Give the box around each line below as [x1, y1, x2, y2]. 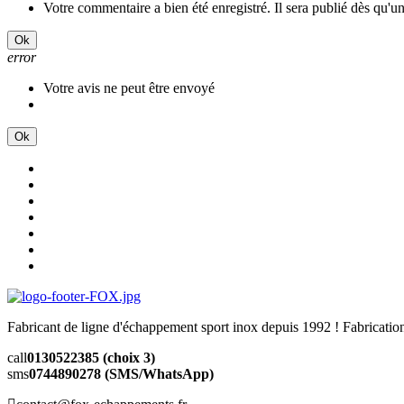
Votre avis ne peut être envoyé [43, 79, 215, 96]
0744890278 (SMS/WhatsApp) [29, 365, 214, 381]
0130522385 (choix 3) [27, 349, 155, 365]
